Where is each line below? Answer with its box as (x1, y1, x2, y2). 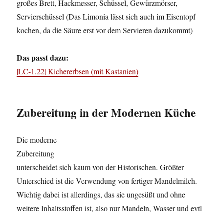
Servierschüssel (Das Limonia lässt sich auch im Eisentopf (17, 11, 196, 22)
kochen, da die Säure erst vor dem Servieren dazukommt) (17, 25, 193, 36)
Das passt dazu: (17, 52, 69, 64)
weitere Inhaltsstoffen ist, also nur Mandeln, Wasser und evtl (17, 203, 202, 214)
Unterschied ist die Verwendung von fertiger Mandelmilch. (17, 175, 197, 186)
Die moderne (17, 134, 57, 145)
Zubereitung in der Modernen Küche (17, 104, 196, 121)
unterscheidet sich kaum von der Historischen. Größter (17, 162, 184, 173)
